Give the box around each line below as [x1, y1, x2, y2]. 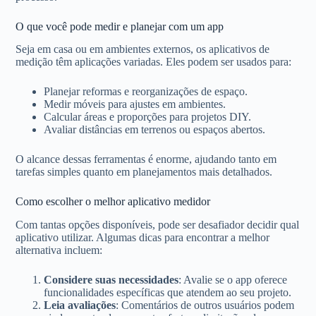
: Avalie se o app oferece [178, 274, 288, 286]
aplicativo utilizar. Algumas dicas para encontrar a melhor [16, 231, 270, 244]
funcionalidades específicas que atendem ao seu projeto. [44, 286, 292, 299]
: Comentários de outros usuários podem [116, 299, 295, 312]
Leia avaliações [44, 299, 116, 312]
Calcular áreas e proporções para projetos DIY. [44, 111, 252, 123]
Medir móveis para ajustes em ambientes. [44, 98, 226, 111]
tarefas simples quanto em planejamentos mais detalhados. [16, 166, 273, 178]
